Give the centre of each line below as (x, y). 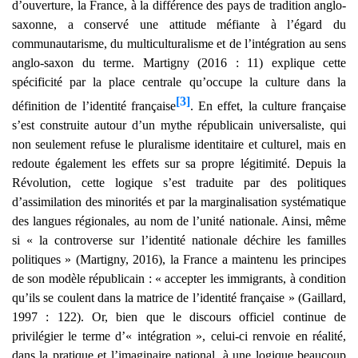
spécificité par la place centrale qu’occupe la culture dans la (179, 82)
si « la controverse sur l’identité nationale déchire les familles (179, 241)
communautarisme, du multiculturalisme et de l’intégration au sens (179, 43)
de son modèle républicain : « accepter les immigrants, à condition (179, 279)
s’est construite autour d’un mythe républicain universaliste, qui (179, 125)
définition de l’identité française (94, 106)
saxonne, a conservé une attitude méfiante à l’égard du (179, 24)
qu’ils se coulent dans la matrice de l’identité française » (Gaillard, (179, 298)
